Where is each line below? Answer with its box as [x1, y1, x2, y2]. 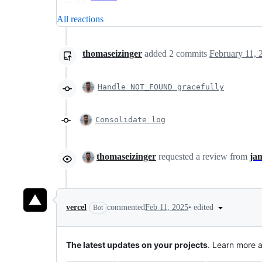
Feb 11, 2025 [145, 203, 188, 212]
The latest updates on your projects [66, 240, 208, 250]
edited [194, 202, 216, 212]
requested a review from [156, 151, 250, 161]
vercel [66, 203, 87, 212]
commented [107, 203, 145, 212]
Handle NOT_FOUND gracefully [98, 82, 224, 91]
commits [174, 49, 209, 58]
